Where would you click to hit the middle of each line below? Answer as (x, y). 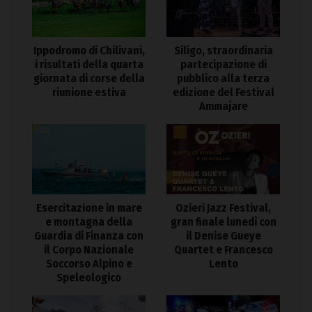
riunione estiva (89, 92)
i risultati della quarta (89, 64)
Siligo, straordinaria (223, 50)
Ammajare (223, 106)
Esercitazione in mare (89, 208)
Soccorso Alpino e (89, 264)
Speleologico (89, 278)
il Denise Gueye (223, 236)
